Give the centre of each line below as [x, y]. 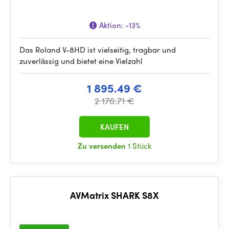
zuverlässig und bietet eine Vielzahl [81, 61]
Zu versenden [103, 146]
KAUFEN [114, 127]
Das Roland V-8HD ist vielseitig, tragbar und [98, 50]
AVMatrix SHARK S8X [114, 195]
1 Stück [140, 146]
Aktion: [111, 25]
